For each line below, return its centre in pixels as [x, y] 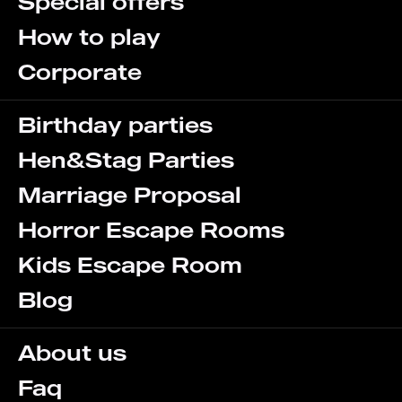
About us [72, 353]
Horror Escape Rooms [151, 230]
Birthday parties [115, 125]
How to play [89, 37]
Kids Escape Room [130, 265]
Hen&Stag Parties [126, 160]
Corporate [80, 72]
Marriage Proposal [130, 195]
